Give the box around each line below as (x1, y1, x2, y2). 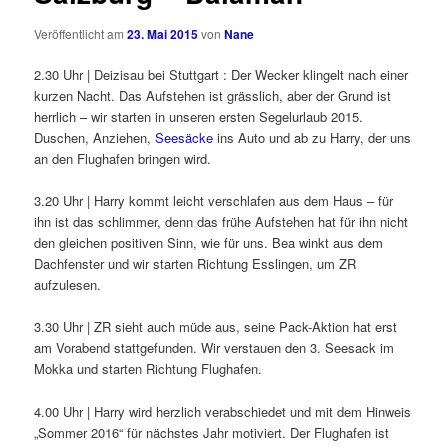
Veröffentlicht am (34, 25, 128, 43)
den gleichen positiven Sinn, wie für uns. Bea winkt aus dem (34, 233, 384, 253)
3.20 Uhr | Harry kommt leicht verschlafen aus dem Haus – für (34, 191, 394, 211)
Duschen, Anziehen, (34, 128, 156, 148)
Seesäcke (155, 128, 214, 148)
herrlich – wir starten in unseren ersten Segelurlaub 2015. (34, 107, 364, 127)
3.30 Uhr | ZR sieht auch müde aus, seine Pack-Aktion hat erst (34, 317, 398, 337)
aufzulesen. (34, 275, 102, 295)
